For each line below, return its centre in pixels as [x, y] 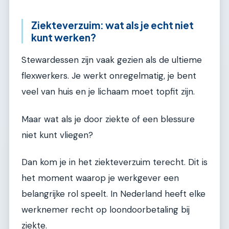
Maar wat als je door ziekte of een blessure [108, 119]
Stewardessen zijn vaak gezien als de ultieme [112, 60]
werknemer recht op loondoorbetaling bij [106, 210]
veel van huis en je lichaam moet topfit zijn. [108, 92]
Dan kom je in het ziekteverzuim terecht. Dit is [114, 162]
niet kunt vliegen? [57, 135]
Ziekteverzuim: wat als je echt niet [112, 25]
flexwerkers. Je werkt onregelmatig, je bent [109, 76]
